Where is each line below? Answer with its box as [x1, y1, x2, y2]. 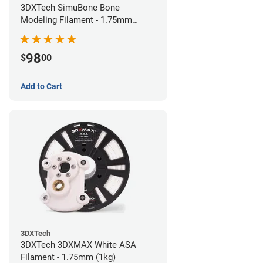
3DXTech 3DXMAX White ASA [21, 239, 136, 250]
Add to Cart [21, 81, 62, 91]
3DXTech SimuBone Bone [21, 2, 120, 13]
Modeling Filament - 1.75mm [21, 14, 132, 25]
